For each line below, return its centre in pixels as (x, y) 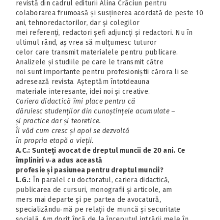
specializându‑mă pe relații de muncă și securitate (98, 209)
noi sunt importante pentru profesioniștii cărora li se (102, 72)
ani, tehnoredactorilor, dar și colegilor (78, 23)
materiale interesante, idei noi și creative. (83, 91)
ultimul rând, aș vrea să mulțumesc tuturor (86, 42)
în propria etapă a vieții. (55, 140)
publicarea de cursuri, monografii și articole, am (94, 190)
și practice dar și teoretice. (58, 121)
